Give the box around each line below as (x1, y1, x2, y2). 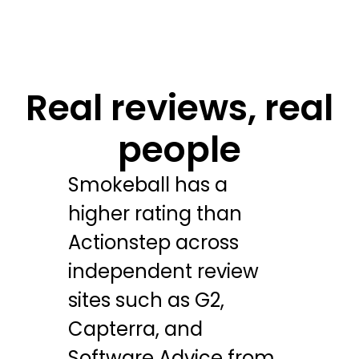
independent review (68, 258, 260, 284)
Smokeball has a (68, 171, 228, 198)
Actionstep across (68, 229, 240, 256)
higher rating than (68, 200, 243, 227)
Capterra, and (68, 316, 204, 342)
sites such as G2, (68, 287, 225, 313)
